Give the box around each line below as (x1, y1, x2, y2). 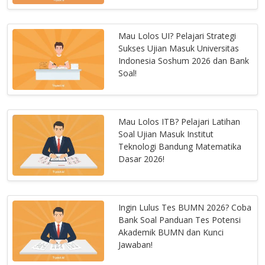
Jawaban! (118, 239, 153, 251)
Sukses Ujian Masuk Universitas (118, 43, 240, 54)
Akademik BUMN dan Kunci (118, 227, 224, 238)
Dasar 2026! (118, 153, 165, 165)
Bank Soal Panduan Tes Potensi (118, 214, 241, 226)
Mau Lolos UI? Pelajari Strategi (118, 30, 237, 42)
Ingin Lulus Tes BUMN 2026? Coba (118, 202, 252, 214)
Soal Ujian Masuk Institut (118, 128, 214, 140)
